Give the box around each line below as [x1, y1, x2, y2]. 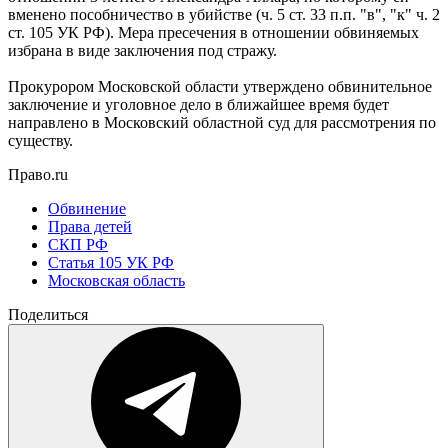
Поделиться [8, 305, 88, 323]
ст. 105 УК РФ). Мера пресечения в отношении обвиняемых [8, 23, 419, 41]
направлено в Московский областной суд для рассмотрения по [8, 113, 436, 131]
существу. [8, 131, 73, 149]
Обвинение [48, 199, 126, 217]
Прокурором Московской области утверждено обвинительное [8, 77, 432, 95]
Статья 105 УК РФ [48, 253, 174, 271]
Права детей [48, 217, 132, 235]
